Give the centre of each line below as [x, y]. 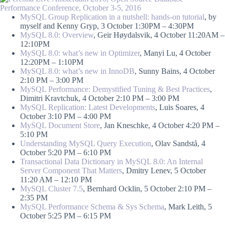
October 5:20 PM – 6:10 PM [66, 152]
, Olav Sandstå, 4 [178, 143]
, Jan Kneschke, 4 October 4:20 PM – [160, 125]
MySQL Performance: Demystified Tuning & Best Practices [115, 89]
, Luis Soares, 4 [180, 107]
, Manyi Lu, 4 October [175, 53]
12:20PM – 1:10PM [52, 62]
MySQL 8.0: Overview [57, 35]
